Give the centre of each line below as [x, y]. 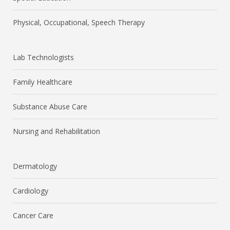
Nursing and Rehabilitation [56, 131]
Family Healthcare [43, 82]
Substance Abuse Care [50, 107]
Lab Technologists [43, 57]
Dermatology [35, 166]
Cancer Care [33, 215]
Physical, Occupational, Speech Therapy [79, 22]
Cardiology [31, 191]
